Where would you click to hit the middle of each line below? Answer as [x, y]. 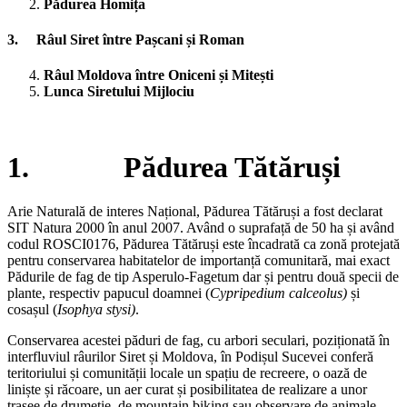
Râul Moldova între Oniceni [131, 75]
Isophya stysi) [96, 310]
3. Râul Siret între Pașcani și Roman [126, 39]
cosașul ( [32, 310]
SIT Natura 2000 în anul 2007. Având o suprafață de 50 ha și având [201, 228]
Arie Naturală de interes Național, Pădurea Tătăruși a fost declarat [195, 212]
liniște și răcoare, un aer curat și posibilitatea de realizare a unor [187, 390]
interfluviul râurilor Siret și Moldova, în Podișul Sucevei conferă [190, 357]
